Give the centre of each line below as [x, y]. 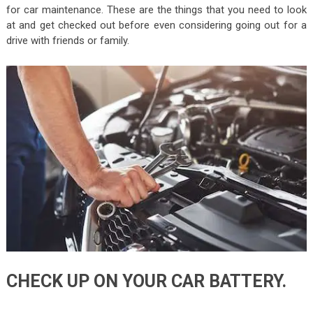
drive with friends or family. [67, 40]
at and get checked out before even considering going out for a [156, 25]
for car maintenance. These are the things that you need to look [156, 9]
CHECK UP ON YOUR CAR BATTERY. [146, 282]
